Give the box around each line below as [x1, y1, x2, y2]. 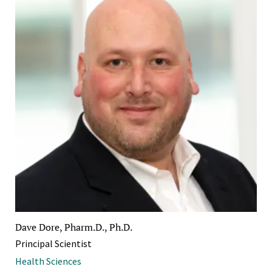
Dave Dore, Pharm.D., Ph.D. [15, 220, 132, 234]
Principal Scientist [15, 237, 92, 250]
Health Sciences [15, 254, 81, 267]
